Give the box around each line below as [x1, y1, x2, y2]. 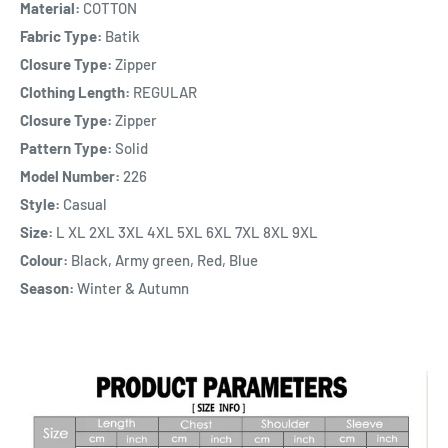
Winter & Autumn [74, 279, 189, 298]
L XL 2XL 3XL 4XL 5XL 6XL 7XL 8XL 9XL [53, 223, 318, 242]
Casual [60, 195, 107, 214]
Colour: [20, 251, 68, 270]
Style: [20, 195, 60, 214]
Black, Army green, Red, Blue [68, 251, 258, 270]
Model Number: [20, 167, 120, 186]
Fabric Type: [20, 27, 102, 46]
